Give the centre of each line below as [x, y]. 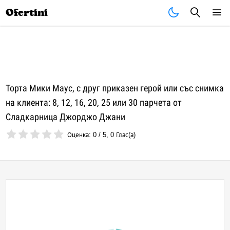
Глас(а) [125, 135]
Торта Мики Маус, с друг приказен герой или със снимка [115, 88]
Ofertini [27, 13]
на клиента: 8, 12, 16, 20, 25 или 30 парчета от [94, 102]
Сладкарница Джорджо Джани [66, 117]
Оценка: [80, 135]
